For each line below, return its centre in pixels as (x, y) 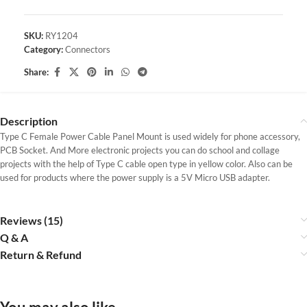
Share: (36, 72)
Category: (44, 49)
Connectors (88, 49)
